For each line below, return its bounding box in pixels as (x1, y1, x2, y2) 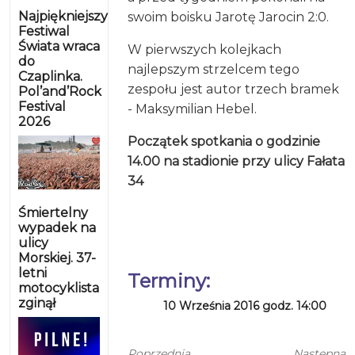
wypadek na (18, 219, 96, 235)
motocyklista (18, 280, 99, 296)
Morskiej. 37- (18, 250, 96, 265)
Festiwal (18, 23, 70, 39)
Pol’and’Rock (18, 83, 101, 99)
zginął (18, 295, 55, 311)
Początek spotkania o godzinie (128, 133, 321, 149)
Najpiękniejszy (18, 8, 108, 24)
